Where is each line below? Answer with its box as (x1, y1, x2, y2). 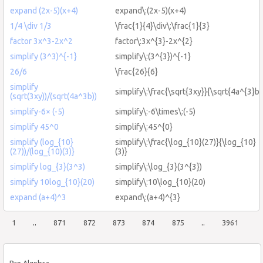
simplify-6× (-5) (10, 106, 65, 116)
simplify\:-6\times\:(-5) (115, 106, 195, 116)
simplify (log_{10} (10, 137, 73, 147)
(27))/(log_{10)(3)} (10, 146, 75, 156)
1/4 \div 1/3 (10, 21, 52, 31)
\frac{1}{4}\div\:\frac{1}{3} (115, 21, 210, 31)
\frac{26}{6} (115, 66, 158, 76)
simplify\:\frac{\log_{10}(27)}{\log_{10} (115, 137, 256, 147)
